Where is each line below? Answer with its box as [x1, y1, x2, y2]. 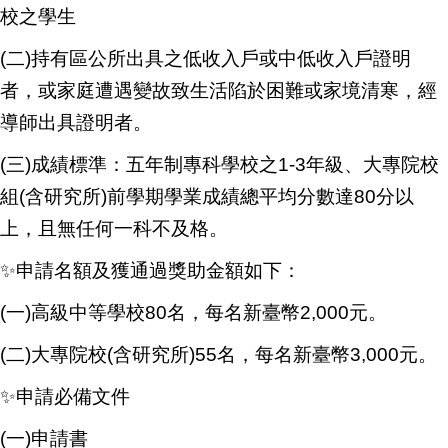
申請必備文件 [16, 386, 130, 407]
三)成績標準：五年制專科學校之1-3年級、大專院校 [6, 154, 439, 175]
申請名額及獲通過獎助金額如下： [16, 260, 301, 281]
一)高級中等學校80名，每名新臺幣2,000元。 [6, 302, 387, 323]
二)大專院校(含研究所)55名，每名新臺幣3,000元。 [6, 344, 437, 365]
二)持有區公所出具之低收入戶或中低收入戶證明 [6, 48, 411, 69]
